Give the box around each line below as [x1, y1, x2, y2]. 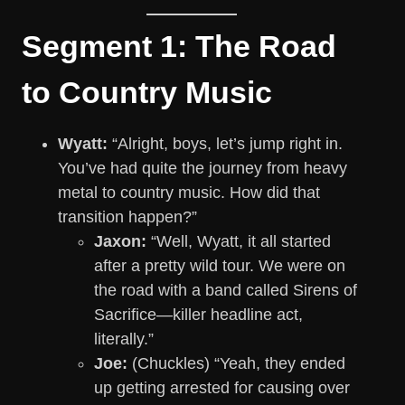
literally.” [94, 330, 154, 349]
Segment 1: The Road [22, 29, 336, 64]
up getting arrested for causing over [94, 379, 350, 398]
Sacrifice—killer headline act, [94, 306, 303, 325]
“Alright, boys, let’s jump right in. [108, 135, 343, 154]
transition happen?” [58, 208, 197, 227]
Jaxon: [94, 232, 146, 251]
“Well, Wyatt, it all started [146, 232, 331, 251]
